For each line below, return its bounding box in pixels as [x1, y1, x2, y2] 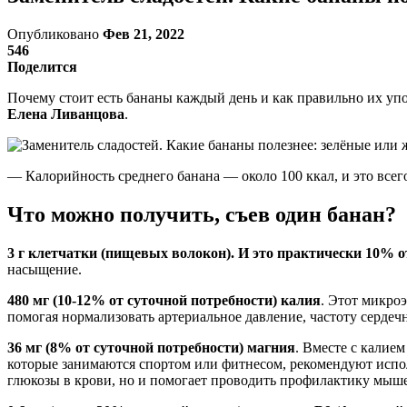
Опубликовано [7, 25, 103, 42]
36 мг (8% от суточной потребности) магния [7, 339, 295, 355]
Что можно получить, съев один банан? [7, 202, 396, 226]
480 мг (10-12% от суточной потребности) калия [7, 292, 321, 308]
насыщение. [7, 261, 82, 277]
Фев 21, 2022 [103, 25, 184, 42]
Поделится [7, 58, 77, 74]
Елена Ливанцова [7, 105, 124, 122]
